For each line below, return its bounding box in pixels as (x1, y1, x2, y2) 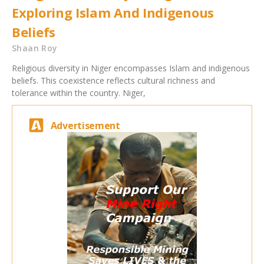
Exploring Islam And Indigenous (12, 4, 214, 22)
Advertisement (50, 118, 120, 132)
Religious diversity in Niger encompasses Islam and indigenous (12, 62, 250, 74)
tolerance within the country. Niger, (12, 87, 146, 99)
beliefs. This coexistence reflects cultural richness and (12, 75, 215, 87)
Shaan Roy (12, 42, 58, 54)
